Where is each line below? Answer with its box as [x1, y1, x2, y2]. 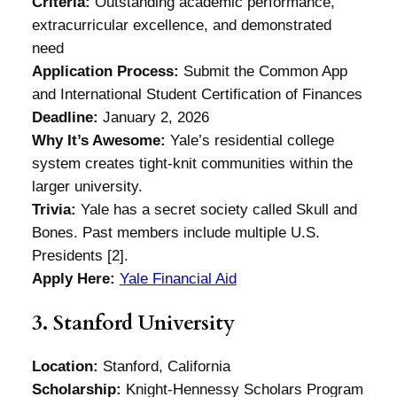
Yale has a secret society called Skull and [75, 200, 357, 218]
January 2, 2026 [97, 108, 209, 126]
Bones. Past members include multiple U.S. [31, 223, 320, 241]
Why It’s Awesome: [31, 131, 166, 149]
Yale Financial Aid [119, 269, 237, 287]
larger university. [31, 177, 143, 195]
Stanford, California [97, 358, 230, 376]
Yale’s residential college [165, 131, 334, 149]
